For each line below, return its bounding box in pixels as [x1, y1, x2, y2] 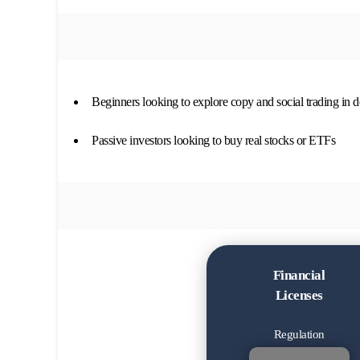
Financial [272, 267, 325, 283]
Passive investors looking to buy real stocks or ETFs [92, 133, 335, 147]
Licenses [275, 287, 323, 303]
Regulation [273, 327, 325, 341]
